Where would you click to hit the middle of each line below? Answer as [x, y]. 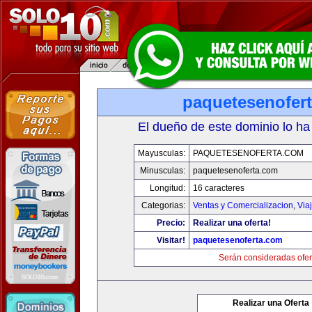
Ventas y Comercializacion [243, 205]
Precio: [171, 223]
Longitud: [167, 188]
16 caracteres [219, 188]
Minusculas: [163, 171]
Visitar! [171, 240]
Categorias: [163, 205]
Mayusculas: [162, 153]
